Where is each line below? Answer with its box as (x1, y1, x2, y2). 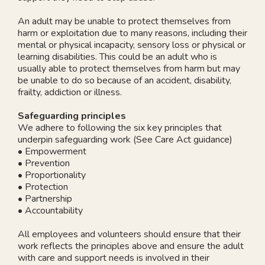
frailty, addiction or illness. (18, 85, 122, 99)
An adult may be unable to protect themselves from (18, 14, 231, 28)
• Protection (18, 180, 68, 193)
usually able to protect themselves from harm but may (18, 62, 240, 75)
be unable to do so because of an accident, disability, (18, 73, 231, 87)
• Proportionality (18, 168, 86, 182)
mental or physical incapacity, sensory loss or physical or (18, 38, 245, 51)
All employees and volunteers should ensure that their (18, 227, 241, 241)
